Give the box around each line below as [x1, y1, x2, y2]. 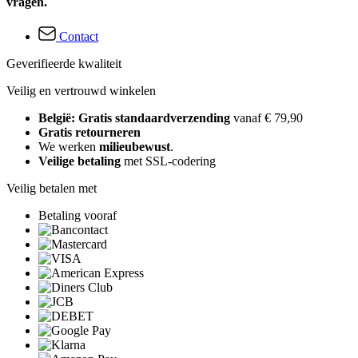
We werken [38, 140, 99, 153]
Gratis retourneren [38, 125, 141, 139]
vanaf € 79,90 [233, 111, 303, 125]
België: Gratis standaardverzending [38, 111, 233, 125]
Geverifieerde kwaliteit [6, 57, 121, 70]
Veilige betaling [38, 154, 121, 168]
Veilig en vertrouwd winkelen [6, 84, 156, 97]
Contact [59, 30, 98, 43]
